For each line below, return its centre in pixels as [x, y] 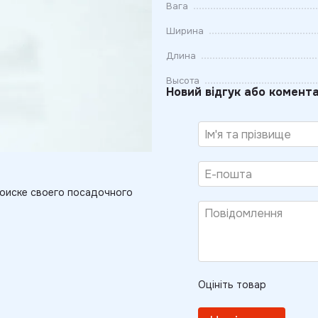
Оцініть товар [232, 285]
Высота [183, 81]
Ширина [185, 31]
